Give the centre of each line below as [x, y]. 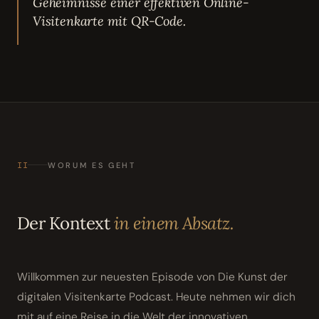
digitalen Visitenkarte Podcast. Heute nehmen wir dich [156, 297]
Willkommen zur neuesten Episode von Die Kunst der [152, 277]
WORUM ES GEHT [92, 165]
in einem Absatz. [174, 223]
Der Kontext [66, 223]
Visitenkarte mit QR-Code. [109, 21]
